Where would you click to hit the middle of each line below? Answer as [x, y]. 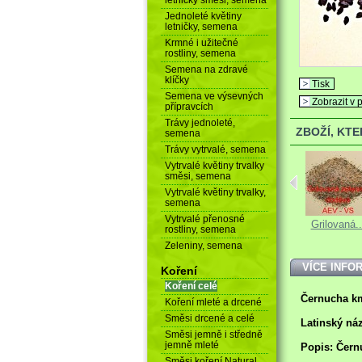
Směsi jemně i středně [213, 334]
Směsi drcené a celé [209, 318]
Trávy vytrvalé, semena [215, 149]
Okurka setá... [252, 225]
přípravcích [189, 106]
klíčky [177, 80]
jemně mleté [192, 345]
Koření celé [191, 286]
